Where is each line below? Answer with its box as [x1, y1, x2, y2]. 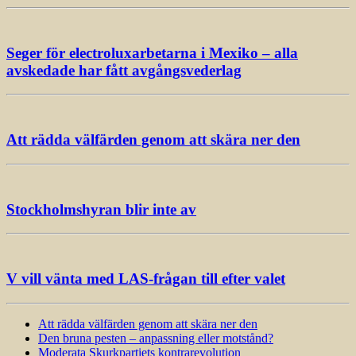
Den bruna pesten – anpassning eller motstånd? [38, 331, 273, 345]
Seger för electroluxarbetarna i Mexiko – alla [6, 44, 298, 61]
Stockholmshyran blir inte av [6, 200, 196, 218]
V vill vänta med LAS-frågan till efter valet [6, 270, 285, 287]
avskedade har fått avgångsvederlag [6, 61, 242, 79]
